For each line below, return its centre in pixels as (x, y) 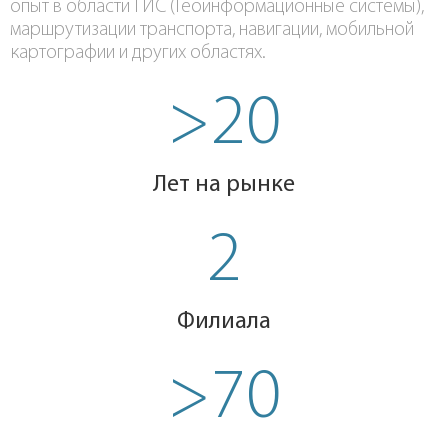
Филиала (224, 322)
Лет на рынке (224, 185)
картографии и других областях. (138, 53)
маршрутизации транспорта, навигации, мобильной (212, 30)
